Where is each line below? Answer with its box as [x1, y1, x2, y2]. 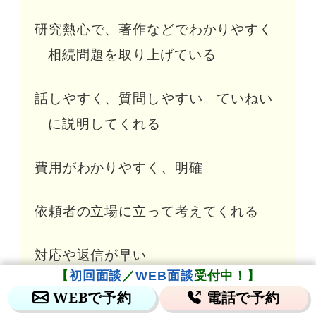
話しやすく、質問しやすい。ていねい [34, 90, 274, 107]
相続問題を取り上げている [48, 47, 217, 63]
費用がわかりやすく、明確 [34, 159, 203, 176]
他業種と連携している [34, 291, 175, 307]
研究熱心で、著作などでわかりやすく [34, 21, 274, 37]
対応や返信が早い [34, 247, 147, 263]
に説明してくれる [48, 116, 161, 132]
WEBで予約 [52, 287, 133, 307]
